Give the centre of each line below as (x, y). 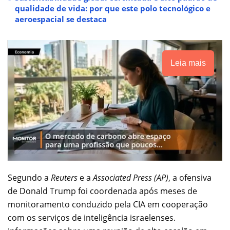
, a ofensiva (190, 177)
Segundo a (29, 177)
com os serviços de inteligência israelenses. (92, 217)
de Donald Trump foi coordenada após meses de (102, 191)
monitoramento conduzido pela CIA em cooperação (108, 204)
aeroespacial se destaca (61, 19)
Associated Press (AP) (131, 177)
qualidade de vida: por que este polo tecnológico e (113, 8)
